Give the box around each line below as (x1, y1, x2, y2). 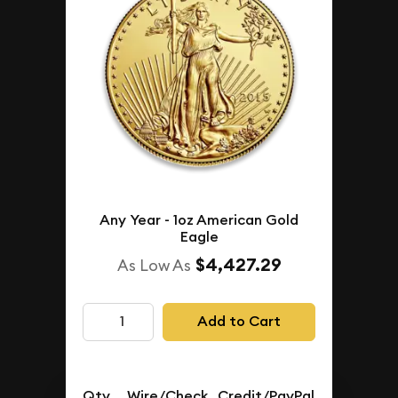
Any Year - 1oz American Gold (99, 210, 298, 229)
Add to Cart (196, 312, 281, 331)
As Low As (116, 254, 191, 275)
